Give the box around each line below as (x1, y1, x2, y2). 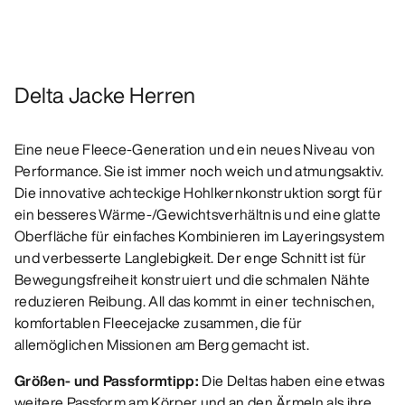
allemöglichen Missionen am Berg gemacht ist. (14, 334, 310, 356)
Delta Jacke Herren (14, 79, 195, 112)
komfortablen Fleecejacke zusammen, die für (14, 312, 303, 334)
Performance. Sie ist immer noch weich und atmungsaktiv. (14, 160, 384, 183)
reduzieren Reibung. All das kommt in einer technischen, (14, 290, 375, 313)
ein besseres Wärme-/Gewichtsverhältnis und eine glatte (14, 203, 381, 226)
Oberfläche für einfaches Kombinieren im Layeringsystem (14, 225, 385, 248)
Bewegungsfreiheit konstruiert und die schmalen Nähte (14, 268, 371, 291)
